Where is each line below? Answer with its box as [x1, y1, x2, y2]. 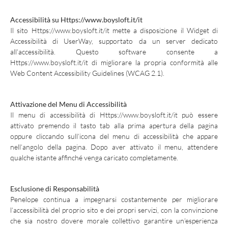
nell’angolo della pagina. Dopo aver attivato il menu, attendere [10, 142, 218, 151]
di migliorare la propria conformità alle [88, 58, 218, 67]
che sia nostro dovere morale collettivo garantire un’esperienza [10, 216, 218, 225]
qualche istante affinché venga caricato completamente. [10, 153, 178, 162]
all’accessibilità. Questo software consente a [10, 47, 218, 56]
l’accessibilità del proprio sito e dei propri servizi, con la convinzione [10, 206, 218, 214]
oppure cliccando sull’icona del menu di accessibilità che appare [10, 132, 218, 140]
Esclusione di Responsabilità [10, 184, 99, 193]
